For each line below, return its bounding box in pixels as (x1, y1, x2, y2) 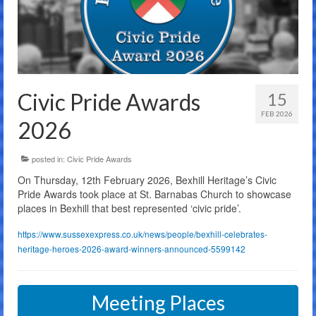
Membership (35, 50, 98, 63)
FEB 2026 (261, 109, 293, 118)
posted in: (30, 152, 67, 164)
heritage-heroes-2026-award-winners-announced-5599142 (18, 242, 245, 255)
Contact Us (35, 137, 90, 150)
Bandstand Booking (35, 79, 131, 92)
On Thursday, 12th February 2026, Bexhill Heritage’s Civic (18, 172, 276, 187)
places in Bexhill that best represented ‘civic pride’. (18, 200, 241, 215)
